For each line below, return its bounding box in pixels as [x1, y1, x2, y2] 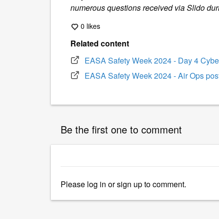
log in [87, 178, 106, 190]
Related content [70, 38, 129, 49]
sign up [117, 178, 142, 190]
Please [61, 178, 87, 190]
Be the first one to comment [61, 122, 182, 137]
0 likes [81, 21, 100, 31]
